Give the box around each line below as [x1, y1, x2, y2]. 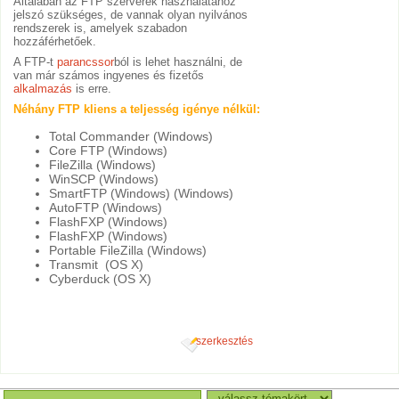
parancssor [57, 55, 115, 69]
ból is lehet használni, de [114, 55, 243, 69]
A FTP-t [13, 55, 58, 69]
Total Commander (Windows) [49, 128, 214, 143]
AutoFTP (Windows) [49, 199, 163, 215]
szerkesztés [195, 336, 253, 347]
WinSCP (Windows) [49, 171, 159, 186]
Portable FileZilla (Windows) [49, 242, 208, 257]
